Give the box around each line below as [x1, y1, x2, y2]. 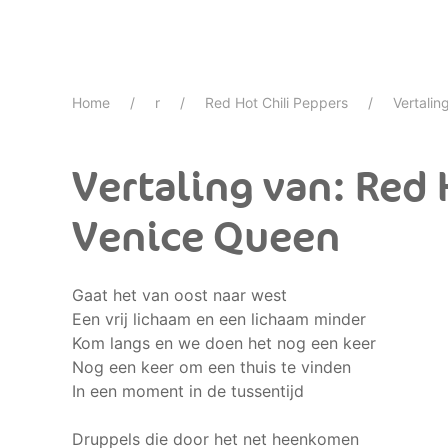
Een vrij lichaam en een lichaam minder [72, 309, 366, 329]
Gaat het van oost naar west [72, 285, 287, 305]
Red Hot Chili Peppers [205, 94, 348, 111]
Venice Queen [72, 212, 340, 263]
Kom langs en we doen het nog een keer [72, 333, 376, 353]
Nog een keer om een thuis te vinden [72, 357, 351, 377]
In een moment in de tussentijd [72, 381, 304, 401]
